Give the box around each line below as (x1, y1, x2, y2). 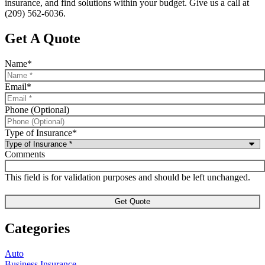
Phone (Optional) (5, 104, 69, 115)
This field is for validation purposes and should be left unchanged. (5, 172, 250, 182)
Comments (5, 148, 45, 159)
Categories (5, 220, 70, 236)
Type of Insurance (5, 127, 72, 138)
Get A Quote (5, 30, 80, 46)
